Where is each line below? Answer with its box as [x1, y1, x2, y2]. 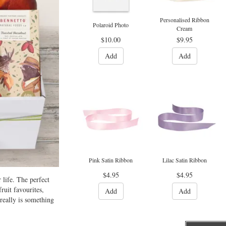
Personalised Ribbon [159, 16, 209, 24]
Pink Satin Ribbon [89, 156, 133, 164]
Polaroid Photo [93, 21, 129, 29]
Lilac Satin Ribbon [162, 156, 207, 164]
